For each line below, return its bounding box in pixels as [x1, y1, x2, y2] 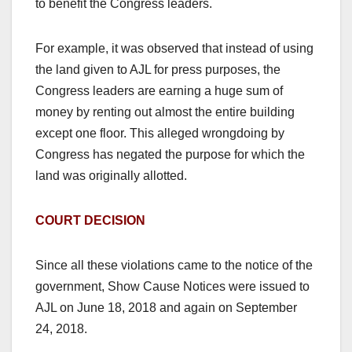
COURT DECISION [35, 214, 145, 228]
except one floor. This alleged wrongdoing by [35, 126, 284, 141]
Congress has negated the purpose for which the [35, 148, 305, 162]
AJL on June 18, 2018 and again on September [35, 301, 297, 315]
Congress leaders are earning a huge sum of [35, 84, 283, 98]
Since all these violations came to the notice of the [35, 258, 313, 273]
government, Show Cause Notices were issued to [35, 280, 310, 294]
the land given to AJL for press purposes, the [35, 63, 280, 77]
